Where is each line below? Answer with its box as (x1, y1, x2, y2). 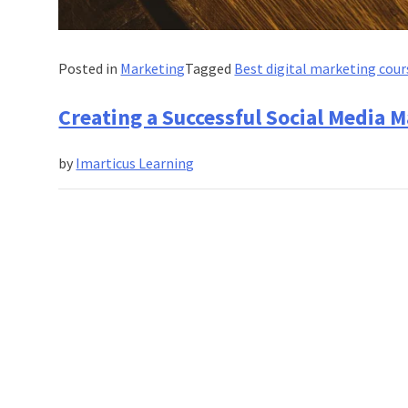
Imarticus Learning (76, 153, 195, 172)
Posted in (58, 58, 121, 77)
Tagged (185, 58, 235, 77)
